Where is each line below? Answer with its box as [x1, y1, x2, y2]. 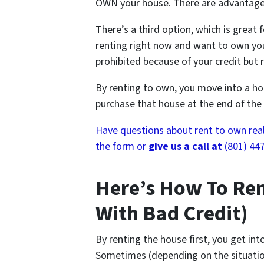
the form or [95, 139, 148, 154]
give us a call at [148, 139, 222, 154]
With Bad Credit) [95, 199, 248, 229]
